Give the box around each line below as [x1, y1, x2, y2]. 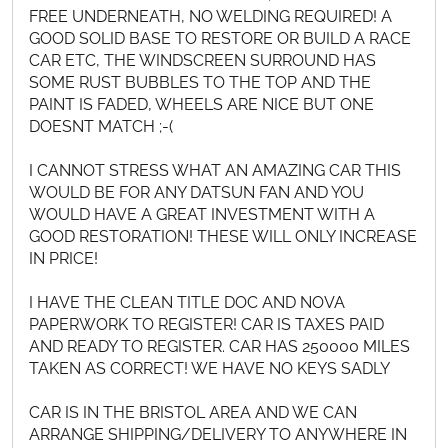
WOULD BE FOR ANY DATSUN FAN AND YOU [29, 183, 364, 203]
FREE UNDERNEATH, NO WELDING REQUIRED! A [29, 7, 392, 27]
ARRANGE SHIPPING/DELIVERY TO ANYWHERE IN [29, 425, 407, 445]
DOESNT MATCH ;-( [29, 117, 173, 137]
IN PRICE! [29, 249, 98, 269]
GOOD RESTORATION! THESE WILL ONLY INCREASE [29, 227, 417, 247]
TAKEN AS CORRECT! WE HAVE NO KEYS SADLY [29, 359, 390, 379]
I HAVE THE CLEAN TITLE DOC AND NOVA [29, 293, 345, 313]
